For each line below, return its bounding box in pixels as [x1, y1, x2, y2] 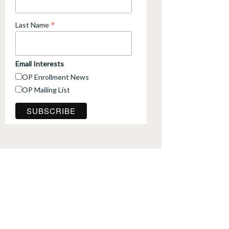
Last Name [15, 20, 51, 30]
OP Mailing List [22, 85, 70, 95]
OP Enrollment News [22, 73, 89, 82]
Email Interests [15, 59, 64, 68]
